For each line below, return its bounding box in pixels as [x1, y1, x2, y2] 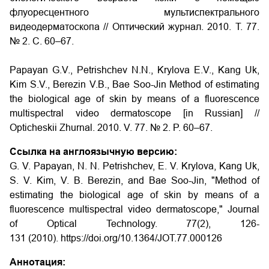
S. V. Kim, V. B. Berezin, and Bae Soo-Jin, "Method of [10, 175, 259, 186]
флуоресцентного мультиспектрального [10, 7, 259, 17]
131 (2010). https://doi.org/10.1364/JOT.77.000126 [10, 233, 222, 243]
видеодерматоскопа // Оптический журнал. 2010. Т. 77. [10, 22, 259, 32]
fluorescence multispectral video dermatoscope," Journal [10, 204, 259, 214]
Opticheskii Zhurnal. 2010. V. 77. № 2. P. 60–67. [10, 122, 213, 133]
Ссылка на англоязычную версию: [10, 147, 177, 157]
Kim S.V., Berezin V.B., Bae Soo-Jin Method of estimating [10, 79, 259, 89]
